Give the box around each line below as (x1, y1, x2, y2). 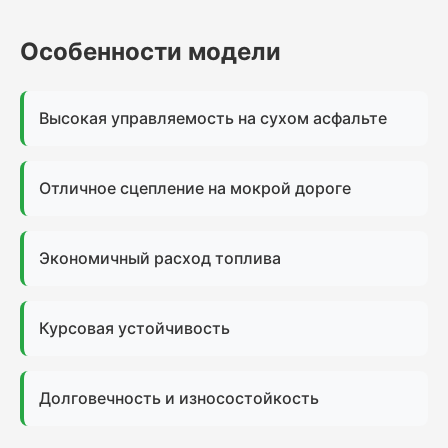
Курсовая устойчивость (39, 318, 230, 338)
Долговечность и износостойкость (39, 388, 319, 408)
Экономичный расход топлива (39, 248, 281, 268)
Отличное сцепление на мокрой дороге (39, 178, 351, 198)
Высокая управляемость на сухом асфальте (39, 108, 387, 128)
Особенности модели (20, 37, 281, 66)
